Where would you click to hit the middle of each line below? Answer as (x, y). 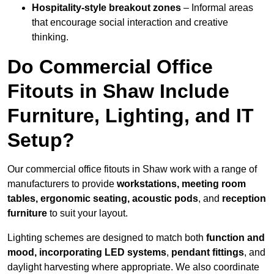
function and (235, 238)
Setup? (41, 140)
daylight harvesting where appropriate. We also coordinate (133, 267)
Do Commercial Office (110, 67)
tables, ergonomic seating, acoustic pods (103, 199)
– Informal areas (217, 8)
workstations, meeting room (181, 184)
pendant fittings (208, 253)
